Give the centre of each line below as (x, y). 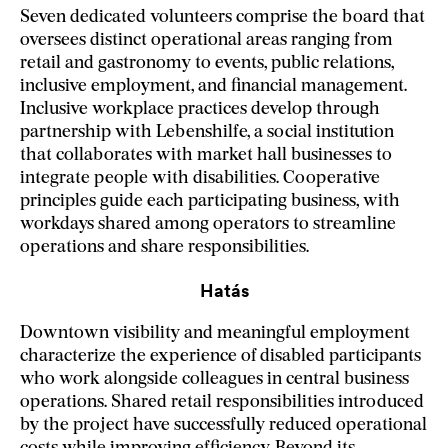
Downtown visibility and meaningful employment (215, 333)
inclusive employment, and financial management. (213, 86)
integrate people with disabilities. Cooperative (200, 178)
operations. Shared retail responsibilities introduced (222, 402)
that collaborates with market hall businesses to (206, 155)
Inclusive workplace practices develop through (200, 109)
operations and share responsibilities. (164, 247)
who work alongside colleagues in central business (214, 379)
